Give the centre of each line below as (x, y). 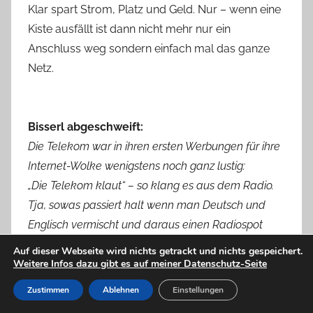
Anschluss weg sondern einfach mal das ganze (149, 49)
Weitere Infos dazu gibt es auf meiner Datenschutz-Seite (140, 264)
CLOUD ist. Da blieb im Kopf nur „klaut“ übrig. (138, 283)
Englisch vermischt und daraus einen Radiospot (145, 225)
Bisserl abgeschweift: (86, 127)
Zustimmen (48, 290)
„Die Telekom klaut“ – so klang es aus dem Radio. (151, 185)
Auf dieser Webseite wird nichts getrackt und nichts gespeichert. (158, 251)
